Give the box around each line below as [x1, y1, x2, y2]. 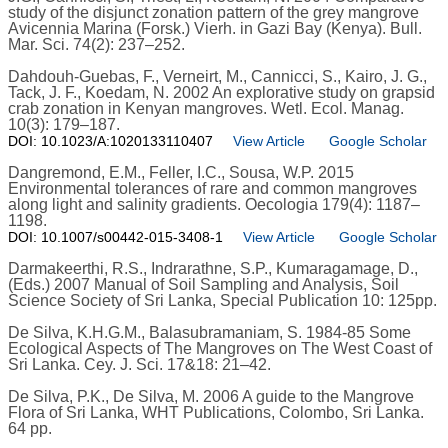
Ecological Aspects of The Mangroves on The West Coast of [8, 340, 432, 358]
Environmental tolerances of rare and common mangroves [8, 180, 417, 198]
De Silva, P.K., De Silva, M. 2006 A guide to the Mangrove [8, 388, 414, 406]
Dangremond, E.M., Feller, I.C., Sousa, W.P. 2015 [8, 164, 354, 182]
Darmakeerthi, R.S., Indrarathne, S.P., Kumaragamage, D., [8, 260, 418, 278]
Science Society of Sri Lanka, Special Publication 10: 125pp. [8, 292, 437, 310]
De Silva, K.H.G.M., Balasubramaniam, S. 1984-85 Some [8, 324, 411, 342]
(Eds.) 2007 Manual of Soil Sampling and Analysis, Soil [8, 276, 399, 294]
